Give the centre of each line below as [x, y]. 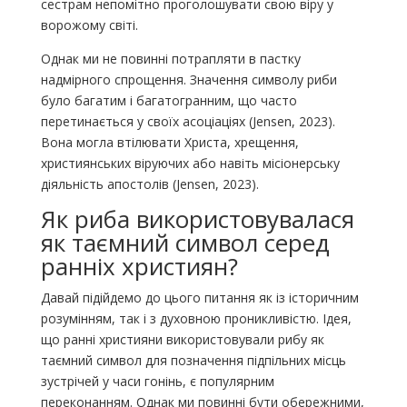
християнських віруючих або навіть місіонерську [190, 163]
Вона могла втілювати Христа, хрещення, [169, 142]
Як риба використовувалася [197, 218]
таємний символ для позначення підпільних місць [193, 360]
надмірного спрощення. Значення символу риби [189, 79]
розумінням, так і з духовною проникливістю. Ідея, [196, 318]
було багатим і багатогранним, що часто [169, 100]
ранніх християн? [139, 266]
